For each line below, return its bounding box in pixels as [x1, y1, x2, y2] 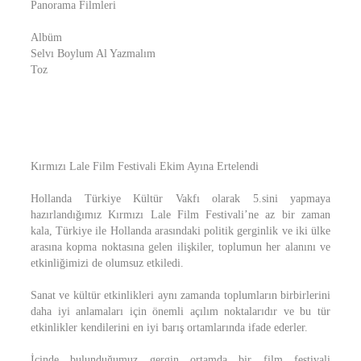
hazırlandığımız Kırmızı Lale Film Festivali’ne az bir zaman [31, 209, 330, 221]
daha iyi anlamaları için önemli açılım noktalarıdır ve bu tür [31, 305, 330, 317]
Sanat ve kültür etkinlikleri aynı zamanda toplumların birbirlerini [31, 289, 330, 301]
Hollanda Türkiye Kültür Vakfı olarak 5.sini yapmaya [31, 193, 330, 205]
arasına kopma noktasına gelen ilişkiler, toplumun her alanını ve [31, 241, 330, 253]
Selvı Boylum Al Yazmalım [31, 48, 156, 60]
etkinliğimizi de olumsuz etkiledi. [31, 257, 184, 269]
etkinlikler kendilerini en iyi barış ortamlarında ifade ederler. [31, 322, 308, 334]
